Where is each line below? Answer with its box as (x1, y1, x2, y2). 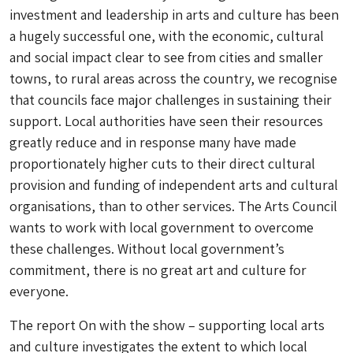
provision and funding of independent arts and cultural (9, 176, 338, 194)
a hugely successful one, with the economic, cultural (9, 27, 324, 45)
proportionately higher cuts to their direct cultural (9, 154, 315, 173)
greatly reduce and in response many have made (9, 133, 296, 151)
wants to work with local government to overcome (9, 218, 314, 236)
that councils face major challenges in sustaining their (9, 91, 332, 109)
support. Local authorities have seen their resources (9, 112, 323, 130)
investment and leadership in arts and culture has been (9, 6, 339, 24)
